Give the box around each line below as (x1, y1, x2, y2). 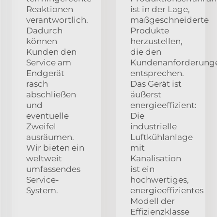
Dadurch (26, 25, 62, 35)
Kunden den (26, 46, 77, 57)
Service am (26, 57, 71, 67)
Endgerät (26, 68, 64, 78)
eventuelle (26, 110, 69, 121)
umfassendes (26, 164, 80, 174)
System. (26, 185, 58, 195)
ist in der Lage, (130, 4, 190, 14)
